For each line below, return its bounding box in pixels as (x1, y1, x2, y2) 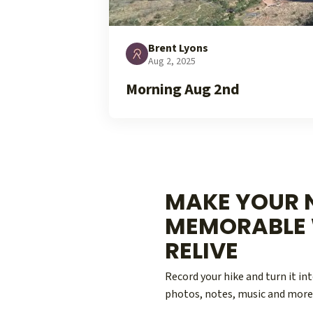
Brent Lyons (148, 41, 208, 56)
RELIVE (165, 235, 238, 267)
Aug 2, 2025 (148, 54, 196, 68)
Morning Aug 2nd (126, 78, 240, 101)
